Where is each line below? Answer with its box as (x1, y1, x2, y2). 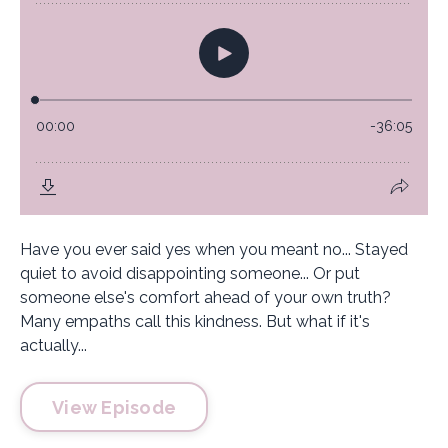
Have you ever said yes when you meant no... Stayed (20, 240, 408, 259)
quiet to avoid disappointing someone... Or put (20, 264, 360, 283)
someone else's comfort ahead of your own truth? (20, 288, 391, 307)
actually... (20, 336, 87, 355)
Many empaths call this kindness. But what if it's (20, 312, 370, 331)
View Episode (52, 396, 176, 418)
